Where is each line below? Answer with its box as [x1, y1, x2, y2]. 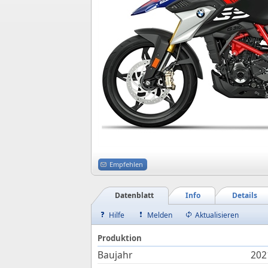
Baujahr [98, 248, 132, 261]
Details [232, 190, 257, 200]
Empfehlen [109, 160, 143, 169]
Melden [147, 210, 172, 220]
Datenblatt [115, 190, 154, 200]
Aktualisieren [195, 210, 239, 220]
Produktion [98, 233, 142, 243]
